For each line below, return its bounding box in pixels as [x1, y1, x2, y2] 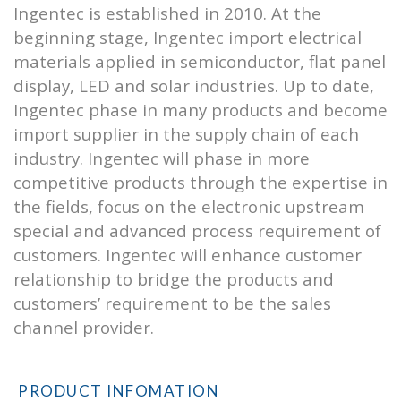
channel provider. [13, 315, 154, 338]
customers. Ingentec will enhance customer [13, 243, 362, 266]
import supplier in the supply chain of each [13, 122, 359, 145]
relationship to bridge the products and [13, 267, 334, 290]
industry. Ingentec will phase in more [13, 146, 310, 169]
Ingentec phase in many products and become [13, 98, 388, 121]
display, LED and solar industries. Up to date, [13, 73, 374, 97]
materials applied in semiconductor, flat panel [13, 49, 386, 73]
